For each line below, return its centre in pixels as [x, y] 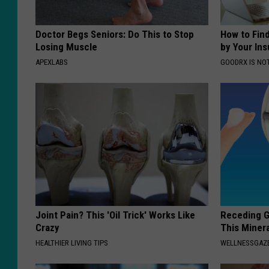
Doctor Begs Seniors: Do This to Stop [115, 35]
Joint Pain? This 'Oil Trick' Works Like [115, 215]
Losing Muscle [66, 47]
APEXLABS [52, 62]
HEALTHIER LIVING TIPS [72, 243]
